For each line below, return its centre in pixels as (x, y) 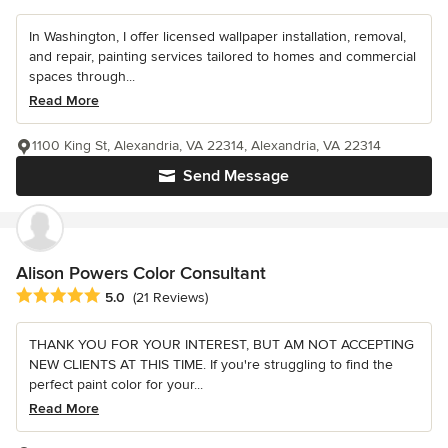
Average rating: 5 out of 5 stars (122, 296)
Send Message (236, 176)
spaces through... (82, 77)
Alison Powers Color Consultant (141, 273)
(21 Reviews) (170, 298)
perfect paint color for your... (116, 385)
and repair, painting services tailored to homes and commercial (222, 57)
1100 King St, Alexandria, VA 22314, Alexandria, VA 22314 (206, 146)
